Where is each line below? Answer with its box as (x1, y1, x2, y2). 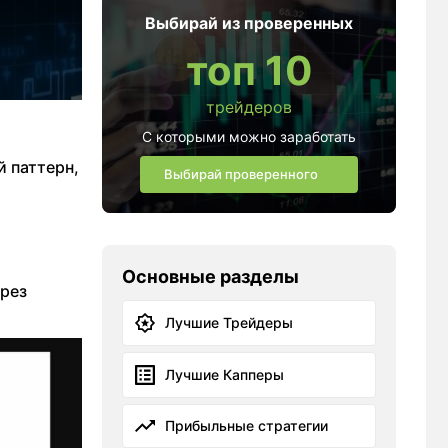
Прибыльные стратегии (165, 417, 328, 434)
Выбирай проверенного (163, 166, 318, 182)
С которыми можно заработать (142, 128, 356, 145)
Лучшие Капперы (165, 366, 284, 383)
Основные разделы (122, 266, 299, 287)
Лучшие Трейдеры (165, 314, 293, 331)
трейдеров (206, 97, 292, 117)
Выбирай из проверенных (145, 13, 353, 33)
